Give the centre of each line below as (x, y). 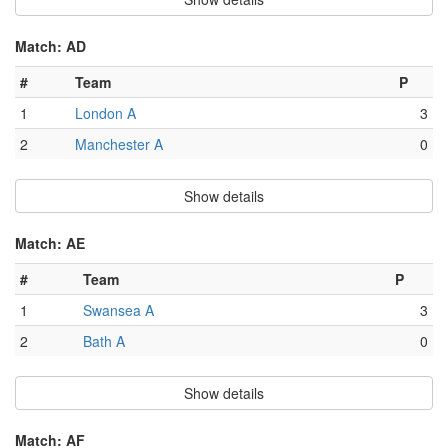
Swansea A (118, 310)
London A (105, 113)
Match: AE (50, 243)
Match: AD (50, 46)
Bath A (104, 341)
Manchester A (119, 144)
